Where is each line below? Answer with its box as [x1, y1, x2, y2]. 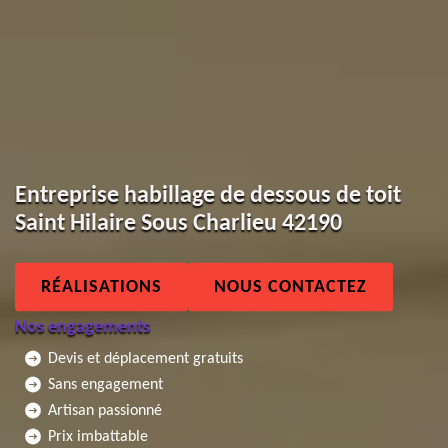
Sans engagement [48, 376, 163, 392]
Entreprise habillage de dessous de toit [15, 183, 401, 207]
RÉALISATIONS [41, 277, 162, 296]
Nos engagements [15, 317, 150, 336]
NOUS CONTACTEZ [214, 277, 367, 296]
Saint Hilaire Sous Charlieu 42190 [15, 211, 342, 235]
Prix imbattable [48, 428, 148, 444]
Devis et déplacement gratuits [48, 350, 243, 366]
